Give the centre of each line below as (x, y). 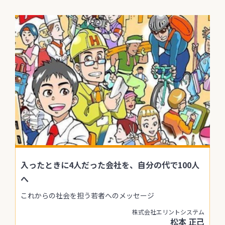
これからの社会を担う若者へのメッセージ (87, 195)
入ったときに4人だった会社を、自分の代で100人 (110, 164)
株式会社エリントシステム (168, 211)
